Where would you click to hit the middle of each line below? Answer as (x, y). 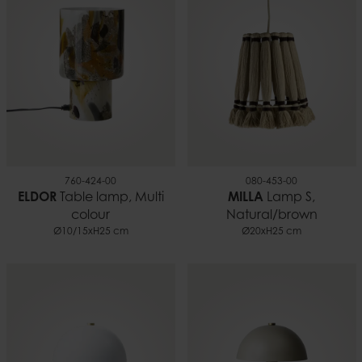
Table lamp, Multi (110, 198)
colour (90, 216)
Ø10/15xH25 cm (90, 232)
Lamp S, (289, 198)
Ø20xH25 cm (271, 232)
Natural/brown (271, 216)
